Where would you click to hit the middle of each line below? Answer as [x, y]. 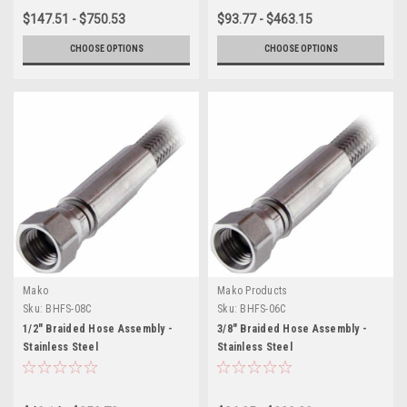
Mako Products [253, 290]
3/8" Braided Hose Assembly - [292, 328]
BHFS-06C [263, 308]
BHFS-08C [69, 308]
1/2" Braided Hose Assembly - [98, 328]
